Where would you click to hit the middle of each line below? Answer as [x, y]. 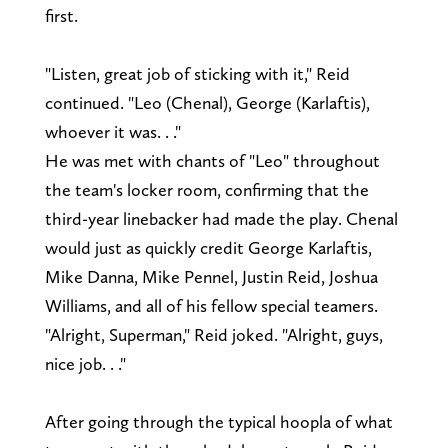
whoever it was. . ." [114, 131]
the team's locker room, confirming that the [206, 189]
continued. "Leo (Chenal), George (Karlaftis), [207, 102]
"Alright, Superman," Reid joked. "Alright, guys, [213, 334]
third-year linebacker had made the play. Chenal [221, 218]
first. [63, 15]
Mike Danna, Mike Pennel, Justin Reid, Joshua [211, 276]
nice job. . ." [87, 363]
